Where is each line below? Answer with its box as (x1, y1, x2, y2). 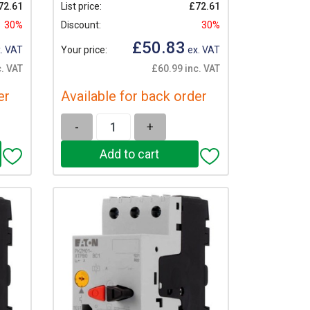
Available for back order (60, 87, 207, 104)
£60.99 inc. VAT (151, 62, 220, 74)
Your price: (60, 44, 107, 56)
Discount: (60, 19, 101, 31)
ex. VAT (185, 44, 220, 56)
